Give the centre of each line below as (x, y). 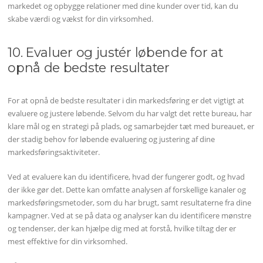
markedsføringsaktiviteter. (54, 152)
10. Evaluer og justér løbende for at (115, 52)
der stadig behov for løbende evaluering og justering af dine (112, 139)
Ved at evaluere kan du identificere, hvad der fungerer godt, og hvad (127, 177)
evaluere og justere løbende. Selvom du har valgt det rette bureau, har (130, 114)
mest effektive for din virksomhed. (68, 241)
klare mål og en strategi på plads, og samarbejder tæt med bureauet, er (131, 127)
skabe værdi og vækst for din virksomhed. (81, 18)
